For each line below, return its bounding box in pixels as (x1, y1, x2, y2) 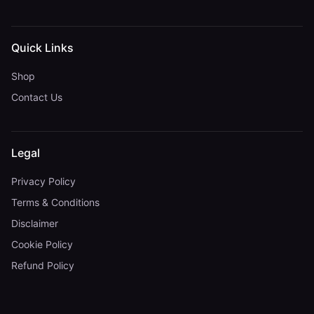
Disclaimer (11, 217, 58, 229)
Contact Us (11, 91, 62, 104)
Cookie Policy (11, 238, 73, 250)
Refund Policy (11, 259, 74, 271)
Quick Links (11, 41, 74, 55)
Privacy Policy (11, 175, 76, 188)
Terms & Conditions (11, 196, 100, 209)
